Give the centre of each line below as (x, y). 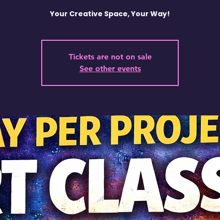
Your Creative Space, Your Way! (110, 14)
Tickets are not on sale (110, 57)
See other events (110, 69)
